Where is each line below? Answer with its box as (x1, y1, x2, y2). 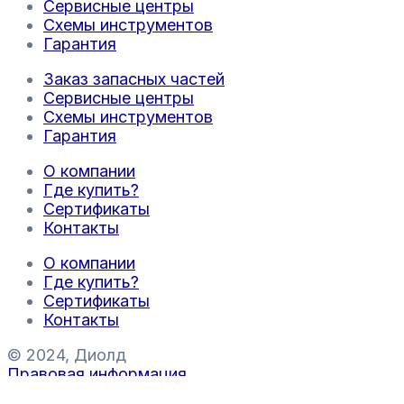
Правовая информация (7, 364, 187, 383)
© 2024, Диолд (7, 345, 126, 364)
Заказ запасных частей (43, 69, 225, 88)
